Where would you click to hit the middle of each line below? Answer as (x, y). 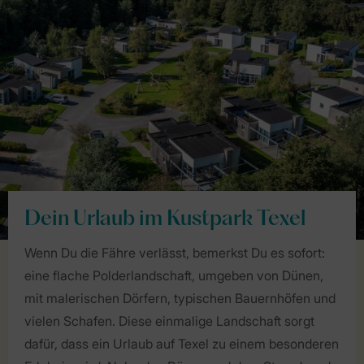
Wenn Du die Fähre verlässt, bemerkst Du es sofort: (175, 252)
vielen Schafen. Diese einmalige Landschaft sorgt (169, 321)
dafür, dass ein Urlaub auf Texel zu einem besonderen (182, 343)
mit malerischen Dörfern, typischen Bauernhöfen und (180, 298)
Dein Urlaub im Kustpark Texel (165, 219)
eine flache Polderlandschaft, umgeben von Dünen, (174, 275)
